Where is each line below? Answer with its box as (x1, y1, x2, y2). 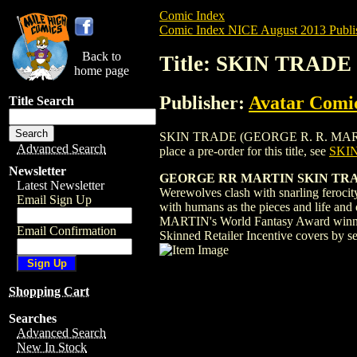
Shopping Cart (9, 284, 89, 298)
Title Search (9, 94, 74, 108)
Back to (82, 49, 121, 63)
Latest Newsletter (17, 178, 104, 192)
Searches (9, 312, 57, 325)
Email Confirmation (17, 224, 116, 237)
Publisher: (159, 92, 249, 113)
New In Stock (17, 340, 87, 354)
